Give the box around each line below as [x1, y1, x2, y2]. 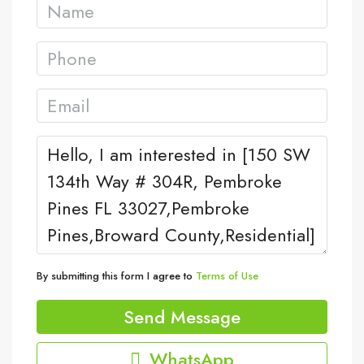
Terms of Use [196, 268, 258, 284]
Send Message [123, 304, 240, 330]
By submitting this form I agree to [37, 268, 196, 284]
